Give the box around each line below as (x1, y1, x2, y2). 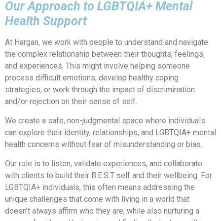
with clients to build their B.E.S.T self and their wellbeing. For (5, 171, 212, 181)
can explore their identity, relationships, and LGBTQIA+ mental (5, 128, 216, 138)
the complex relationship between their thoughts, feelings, (5, 49, 205, 59)
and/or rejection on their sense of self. (5, 97, 137, 107)
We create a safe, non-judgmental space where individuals (5, 116, 205, 126)
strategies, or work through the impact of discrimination (5, 85, 195, 95)
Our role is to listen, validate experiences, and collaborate (5, 159, 202, 169)
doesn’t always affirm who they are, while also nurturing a (5, 206, 199, 216)
